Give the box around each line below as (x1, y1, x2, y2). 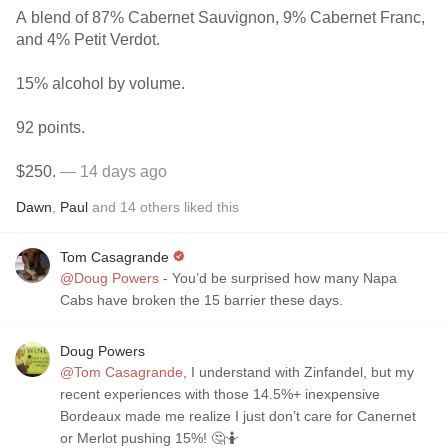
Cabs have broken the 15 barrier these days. (60, 292, 343, 308)
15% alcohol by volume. (16, 75, 185, 92)
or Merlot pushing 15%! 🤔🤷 (60, 430, 239, 446)
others (140, 199, 180, 215)
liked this (180, 199, 239, 215)
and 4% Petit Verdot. (16, 31, 164, 48)
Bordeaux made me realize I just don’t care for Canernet (60, 408, 416, 424)
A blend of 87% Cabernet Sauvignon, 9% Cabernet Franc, (16, 9, 425, 26)
